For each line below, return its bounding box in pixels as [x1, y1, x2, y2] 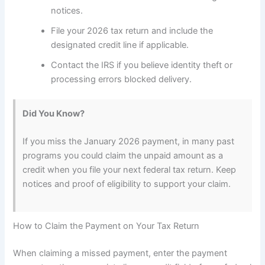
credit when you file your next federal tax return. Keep [22, 164, 237, 176]
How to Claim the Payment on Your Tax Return [13, 221, 200, 232]
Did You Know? [22, 108, 85, 119]
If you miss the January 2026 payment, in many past [22, 136, 235, 147]
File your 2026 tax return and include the [51, 25, 214, 36]
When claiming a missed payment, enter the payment [13, 248, 228, 259]
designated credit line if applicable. [51, 39, 189, 50]
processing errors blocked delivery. [51, 73, 192, 85]
